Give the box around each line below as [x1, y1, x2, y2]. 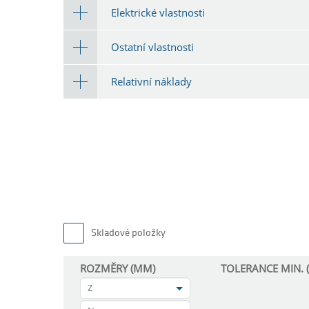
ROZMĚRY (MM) [80, 261, 155, 276]
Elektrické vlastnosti [111, 5, 205, 19]
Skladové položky [91, 228, 166, 239]
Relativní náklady [111, 74, 192, 88]
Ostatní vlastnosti [111, 39, 194, 54]
